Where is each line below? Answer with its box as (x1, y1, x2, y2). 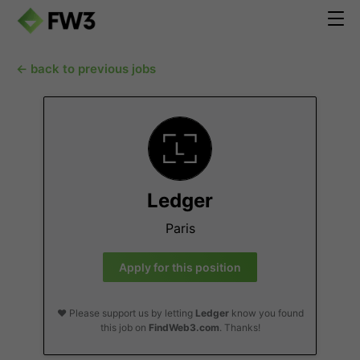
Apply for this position (119, 260, 241, 274)
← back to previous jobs (16, 61, 156, 76)
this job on (100, 321, 149, 333)
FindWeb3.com (148, 321, 219, 333)
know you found (228, 307, 304, 319)
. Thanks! (219, 321, 260, 333)
